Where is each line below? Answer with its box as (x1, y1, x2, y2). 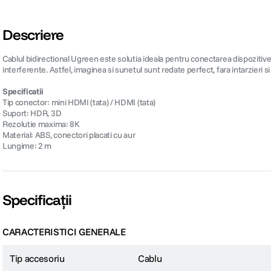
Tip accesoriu (10, 252, 65, 265)
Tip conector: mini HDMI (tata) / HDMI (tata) (2, 97, 155, 108)
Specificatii (2, 86, 44, 97)
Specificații (2, 191, 72, 209)
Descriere (2, 25, 64, 44)
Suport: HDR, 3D (2, 108, 62, 119)
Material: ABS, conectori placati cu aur (2, 129, 135, 141)
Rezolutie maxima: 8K (2, 119, 80, 130)
